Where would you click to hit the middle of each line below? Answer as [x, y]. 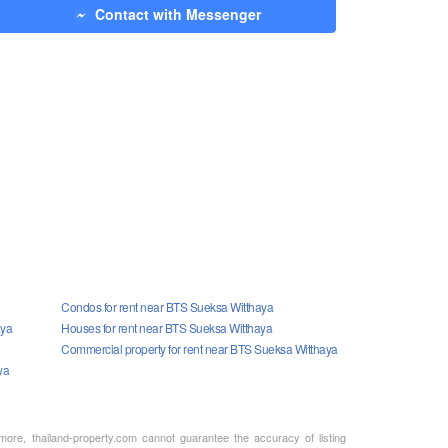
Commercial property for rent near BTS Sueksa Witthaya [199, 348]
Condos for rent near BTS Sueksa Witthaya [167, 306]
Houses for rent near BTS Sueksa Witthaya [166, 327]
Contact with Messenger [178, 13]
